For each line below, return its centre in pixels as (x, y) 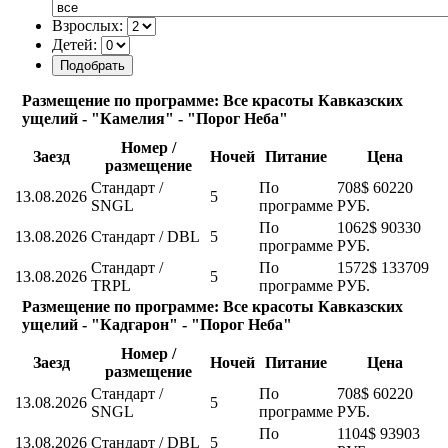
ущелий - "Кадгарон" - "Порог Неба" (157, 324)
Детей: (74, 44)
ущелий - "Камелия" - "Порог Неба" (155, 118)
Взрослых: (87, 25)
